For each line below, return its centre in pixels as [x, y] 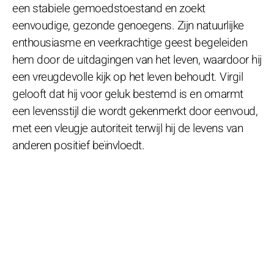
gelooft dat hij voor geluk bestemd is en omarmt [128, 94]
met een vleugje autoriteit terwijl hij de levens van [128, 128]
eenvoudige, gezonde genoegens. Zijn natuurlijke [128, 25]
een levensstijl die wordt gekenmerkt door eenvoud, [135, 111]
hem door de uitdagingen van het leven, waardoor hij [137, 60]
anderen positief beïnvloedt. [78, 145]
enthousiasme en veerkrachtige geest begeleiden [130, 43]
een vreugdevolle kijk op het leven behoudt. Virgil [128, 77]
